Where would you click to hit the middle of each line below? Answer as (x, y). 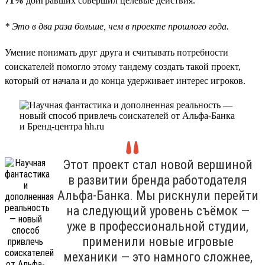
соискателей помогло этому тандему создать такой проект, (123, 66)
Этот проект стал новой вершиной (158, 164)
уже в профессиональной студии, (158, 226)
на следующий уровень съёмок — (158, 211)
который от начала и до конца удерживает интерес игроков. (125, 80)
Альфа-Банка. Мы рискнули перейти (158, 195)
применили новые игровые (158, 241)
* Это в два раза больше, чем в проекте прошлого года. (117, 26)
